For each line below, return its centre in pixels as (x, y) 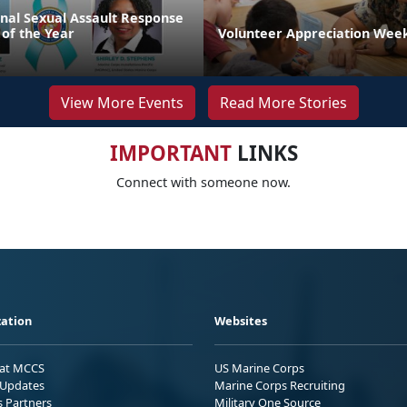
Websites (241, 320)
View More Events (122, 102)
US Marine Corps (259, 367)
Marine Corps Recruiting (280, 385)
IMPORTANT (170, 153)
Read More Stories (283, 102)
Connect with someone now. (203, 182)
